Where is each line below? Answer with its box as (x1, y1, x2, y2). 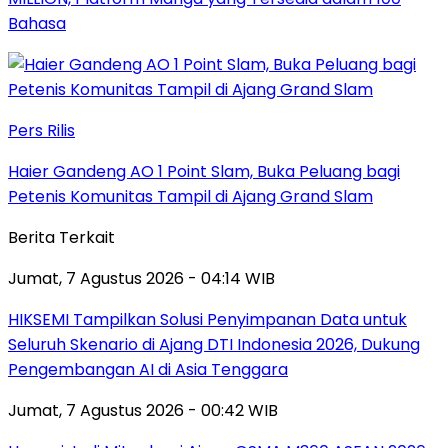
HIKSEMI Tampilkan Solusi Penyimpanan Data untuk (8, 308, 407, 332)
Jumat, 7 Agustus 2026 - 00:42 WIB (8, 399, 278, 423)
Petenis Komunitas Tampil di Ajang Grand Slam (8, 185, 373, 209)
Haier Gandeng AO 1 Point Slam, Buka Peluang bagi (8, 160, 400, 184)
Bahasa (8, 12, 66, 36)
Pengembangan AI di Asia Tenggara (8, 358, 288, 382)
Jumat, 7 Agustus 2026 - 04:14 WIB (8, 267, 275, 291)
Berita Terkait (8, 226, 115, 250)
